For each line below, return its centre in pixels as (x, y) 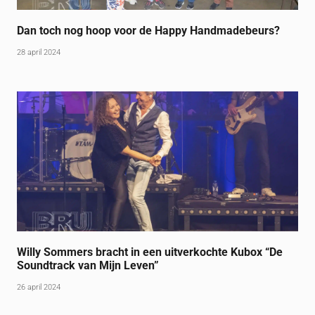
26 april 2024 (39, 288)
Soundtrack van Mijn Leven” (88, 266)
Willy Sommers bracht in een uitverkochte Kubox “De (150, 252)
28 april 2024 (39, 52)
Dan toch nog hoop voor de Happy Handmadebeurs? (149, 30)
